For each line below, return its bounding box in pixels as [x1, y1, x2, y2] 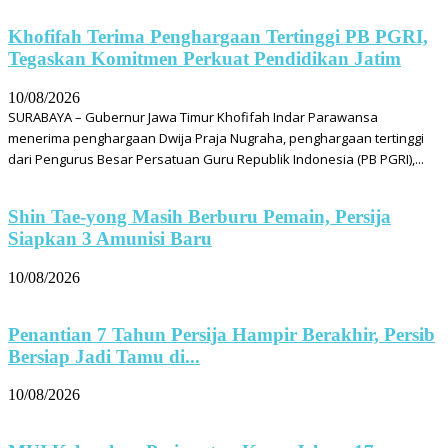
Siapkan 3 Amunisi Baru [8, 228, 212, 250]
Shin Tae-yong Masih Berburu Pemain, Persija [8, 206, 391, 228]
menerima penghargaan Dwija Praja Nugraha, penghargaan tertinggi [8, 128, 424, 147]
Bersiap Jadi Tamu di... [8, 345, 200, 367]
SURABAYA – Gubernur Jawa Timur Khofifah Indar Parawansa [8, 107, 378, 126]
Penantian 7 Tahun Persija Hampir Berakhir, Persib [8, 323, 435, 345]
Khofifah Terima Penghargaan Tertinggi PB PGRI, [8, 25, 428, 47]
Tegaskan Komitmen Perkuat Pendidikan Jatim [8, 47, 401, 69]
